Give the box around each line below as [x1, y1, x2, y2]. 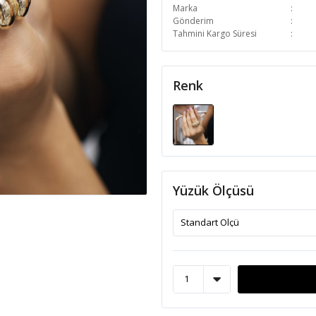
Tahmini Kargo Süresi [173, 28, 257, 39]
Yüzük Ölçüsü [173, 181, 254, 199]
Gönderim [173, 15, 214, 27]
